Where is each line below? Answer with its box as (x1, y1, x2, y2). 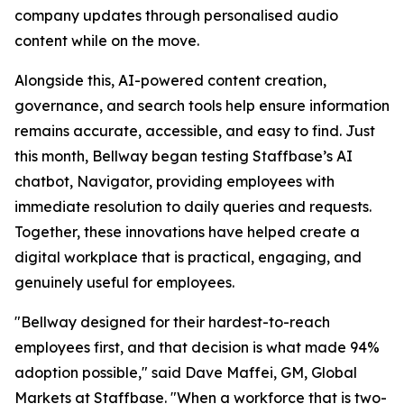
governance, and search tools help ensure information (14, 96, 390, 115)
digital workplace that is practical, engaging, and (14, 248, 362, 266)
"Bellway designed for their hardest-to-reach (14, 313, 330, 331)
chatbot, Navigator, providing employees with (14, 172, 335, 190)
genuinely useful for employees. (14, 273, 234, 291)
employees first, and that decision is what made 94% (14, 338, 380, 356)
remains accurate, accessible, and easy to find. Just (14, 122, 375, 140)
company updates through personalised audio (14, 6, 338, 24)
